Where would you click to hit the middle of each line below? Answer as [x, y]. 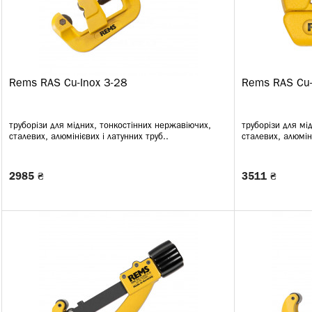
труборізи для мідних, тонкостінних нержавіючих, [110, 126]
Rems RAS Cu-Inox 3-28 [68, 84]
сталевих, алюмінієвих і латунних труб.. [89, 137]
